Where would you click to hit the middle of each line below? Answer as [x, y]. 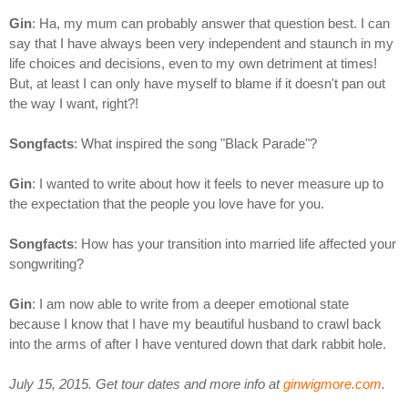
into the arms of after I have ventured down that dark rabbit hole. [198, 343]
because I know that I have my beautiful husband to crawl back [195, 323]
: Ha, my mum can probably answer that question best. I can [211, 23]
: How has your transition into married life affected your [235, 243]
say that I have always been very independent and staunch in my [201, 43]
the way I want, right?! [74, 103]
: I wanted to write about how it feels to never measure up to [208, 183]
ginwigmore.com [332, 383]
